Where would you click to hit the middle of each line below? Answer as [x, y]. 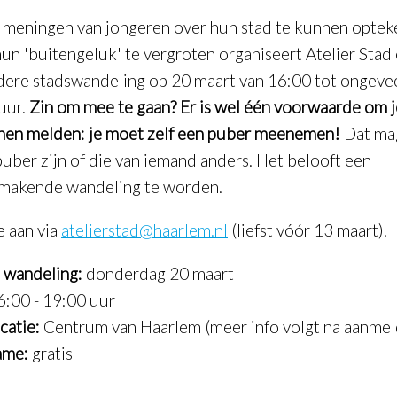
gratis [51, 354]
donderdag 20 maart [158, 274]
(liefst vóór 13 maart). [307, 230]
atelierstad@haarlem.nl [144, 230]
